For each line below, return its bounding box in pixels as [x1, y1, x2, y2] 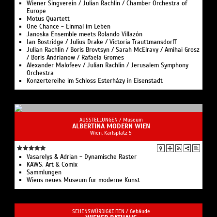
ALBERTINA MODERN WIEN [72, 122, 150, 130]
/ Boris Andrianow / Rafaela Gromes [27, 53, 124, 62]
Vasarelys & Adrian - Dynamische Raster [27, 153, 137, 161]
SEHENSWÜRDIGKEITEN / [72, 207, 130, 215]
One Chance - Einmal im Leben [27, 22, 110, 31]
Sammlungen [27, 168, 62, 176]
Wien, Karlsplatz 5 [90, 129, 132, 136]
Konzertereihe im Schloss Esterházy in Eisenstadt [27, 77, 163, 85]
